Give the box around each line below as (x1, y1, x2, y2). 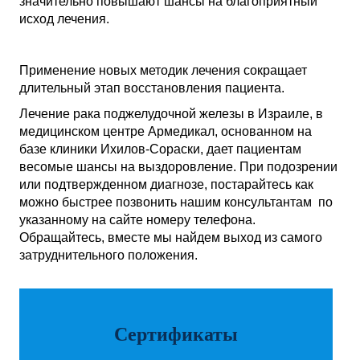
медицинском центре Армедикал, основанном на (19, 125, 312, 138)
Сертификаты (114, 324, 238, 345)
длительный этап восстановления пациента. (19, 81, 284, 95)
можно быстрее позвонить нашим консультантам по (19, 195, 333, 209)
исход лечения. (19, 12, 109, 26)
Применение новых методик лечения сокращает (19, 63, 307, 77)
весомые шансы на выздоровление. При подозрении (19, 160, 337, 174)
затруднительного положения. (19, 248, 198, 262)
